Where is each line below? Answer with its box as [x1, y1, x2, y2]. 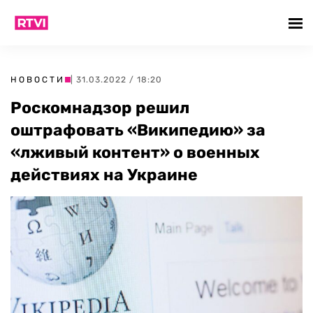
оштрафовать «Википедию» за [10, 120, 265, 140]
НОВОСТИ [10, 75, 65, 85]
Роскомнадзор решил [10, 98, 189, 117]
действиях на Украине [10, 165, 198, 184]
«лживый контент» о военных [10, 143, 260, 162]
